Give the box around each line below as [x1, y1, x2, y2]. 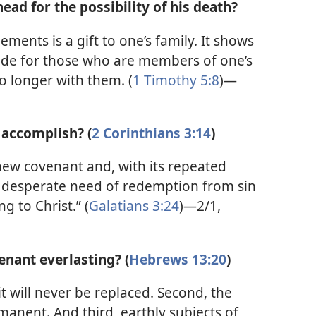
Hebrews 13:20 [129, 249, 226, 269]
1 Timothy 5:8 [133, 70, 219, 90]
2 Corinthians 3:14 [92, 123, 211, 142]
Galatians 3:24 [89, 196, 179, 216]
